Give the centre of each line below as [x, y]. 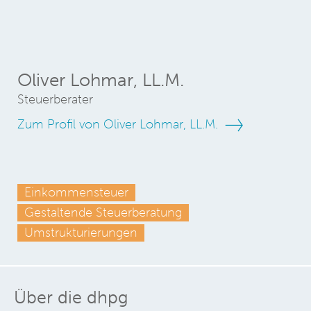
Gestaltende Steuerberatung [103, 212]
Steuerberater [55, 99]
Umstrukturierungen [81, 233]
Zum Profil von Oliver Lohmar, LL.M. [119, 124]
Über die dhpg [71, 297]
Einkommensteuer [76, 192]
